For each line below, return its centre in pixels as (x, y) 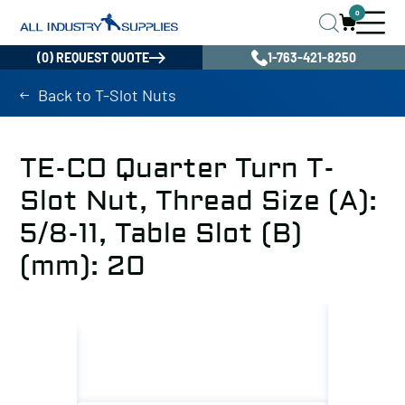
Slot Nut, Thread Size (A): (198, 201)
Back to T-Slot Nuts (107, 95)
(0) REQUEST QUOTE (93, 57)
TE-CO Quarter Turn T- (177, 169)
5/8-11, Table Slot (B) (161, 234)
